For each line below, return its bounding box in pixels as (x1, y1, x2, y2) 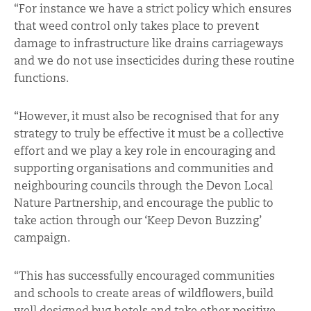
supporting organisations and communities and (14, 160, 274, 176)
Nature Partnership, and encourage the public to (14, 195, 274, 210)
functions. (14, 70, 69, 85)
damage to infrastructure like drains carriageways (14, 35, 283, 51)
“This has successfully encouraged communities (14, 268, 275, 283)
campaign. (14, 230, 70, 245)
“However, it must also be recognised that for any (14, 108, 279, 124)
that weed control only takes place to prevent (14, 18, 259, 33)
